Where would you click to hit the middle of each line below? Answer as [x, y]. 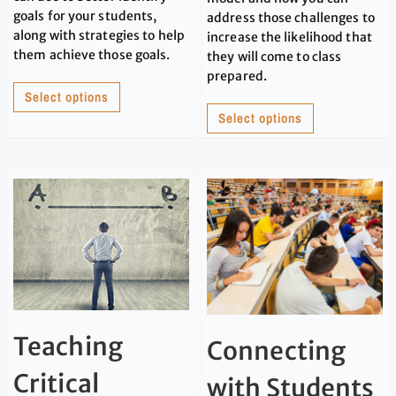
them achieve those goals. [92, 54]
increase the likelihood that [289, 37]
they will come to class [274, 56]
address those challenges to [291, 17]
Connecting [276, 351]
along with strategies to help [99, 35]
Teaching [68, 347]
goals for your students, [85, 15]
